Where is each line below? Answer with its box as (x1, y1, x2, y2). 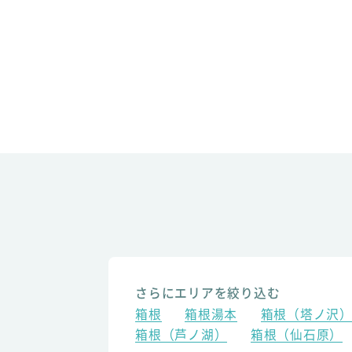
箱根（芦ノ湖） (135, 324, 228, 343)
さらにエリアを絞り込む (135, 284, 280, 302)
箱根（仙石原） (250, 324, 343, 343)
